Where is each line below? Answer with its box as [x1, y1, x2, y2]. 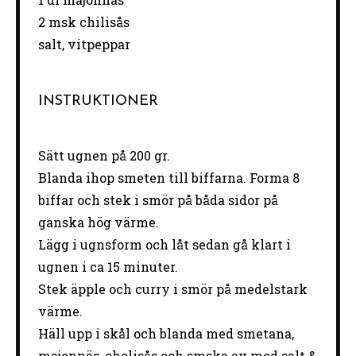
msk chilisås [44, 13, 130, 30]
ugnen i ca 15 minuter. [37, 257, 178, 275]
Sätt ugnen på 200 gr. [37, 146, 170, 164]
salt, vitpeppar [37, 35, 130, 52]
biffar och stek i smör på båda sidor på [37, 191, 278, 208]
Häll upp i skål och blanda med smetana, [37, 324, 294, 342]
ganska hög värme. [37, 213, 159, 230]
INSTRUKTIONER [37, 93, 158, 109]
